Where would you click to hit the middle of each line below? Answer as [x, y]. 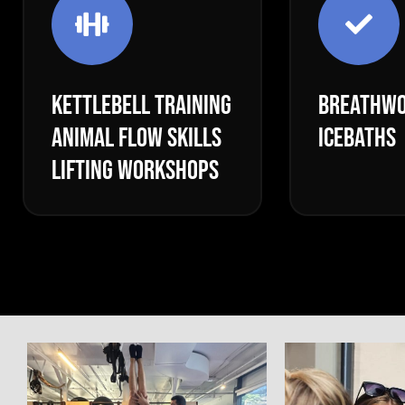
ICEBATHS [357, 138]
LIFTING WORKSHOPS [135, 171]
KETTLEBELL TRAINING [141, 106]
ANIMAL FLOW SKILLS [137, 138]
